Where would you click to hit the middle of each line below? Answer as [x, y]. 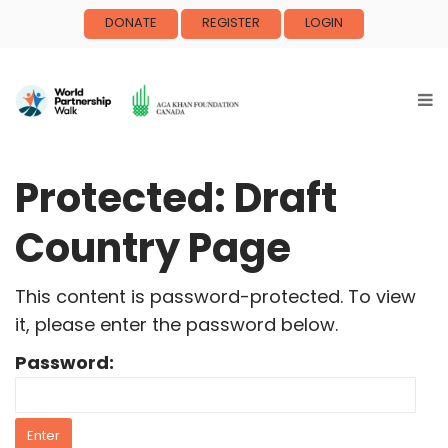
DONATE [131, 22]
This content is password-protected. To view [215, 296]
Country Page [153, 248]
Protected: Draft [176, 198]
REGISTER [231, 22]
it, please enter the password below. [176, 324]
